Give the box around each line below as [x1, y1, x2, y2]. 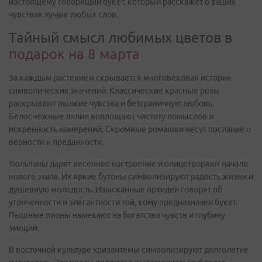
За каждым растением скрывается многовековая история [9, 73, 232, 82]
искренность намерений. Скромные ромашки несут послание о [9, 125, 251, 134]
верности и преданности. [9, 137, 104, 147]
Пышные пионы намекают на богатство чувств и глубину [9, 211, 225, 220]
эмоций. [9, 223, 39, 233]
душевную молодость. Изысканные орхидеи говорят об [9, 185, 222, 194]
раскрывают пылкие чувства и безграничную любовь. [9, 99, 214, 108]
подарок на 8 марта [9, 46, 140, 62]
